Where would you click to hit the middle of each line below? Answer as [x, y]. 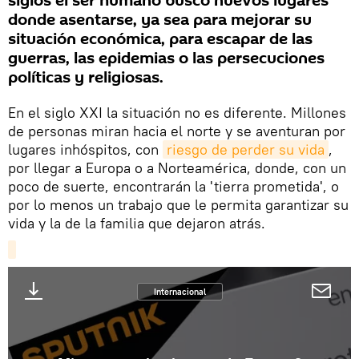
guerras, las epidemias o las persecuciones [166, 59]
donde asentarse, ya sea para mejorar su [160, 20]
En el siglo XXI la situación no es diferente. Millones [177, 113]
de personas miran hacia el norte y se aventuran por [177, 131]
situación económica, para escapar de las [160, 40]
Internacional [179, 292]
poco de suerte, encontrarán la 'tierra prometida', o [173, 187]
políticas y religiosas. [86, 78]
